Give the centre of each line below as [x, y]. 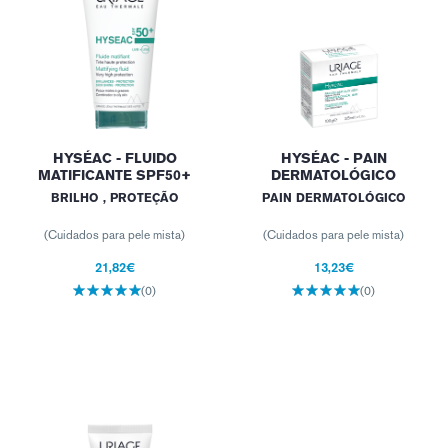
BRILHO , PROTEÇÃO [114, 198]
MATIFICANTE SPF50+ [114, 175]
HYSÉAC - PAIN [333, 158]
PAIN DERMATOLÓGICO [333, 198]
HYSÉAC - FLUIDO [114, 158]
